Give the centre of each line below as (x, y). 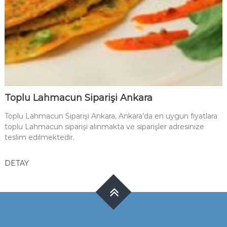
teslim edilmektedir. (39, 138)
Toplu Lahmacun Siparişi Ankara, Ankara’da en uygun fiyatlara (111, 116)
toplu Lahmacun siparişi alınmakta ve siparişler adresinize (104, 127)
